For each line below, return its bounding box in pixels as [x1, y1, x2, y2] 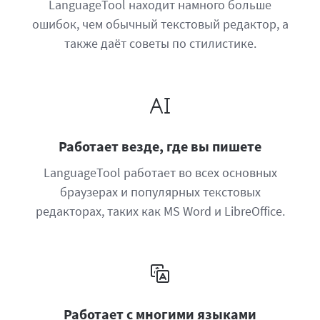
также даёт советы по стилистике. [64, 35, 256, 51]
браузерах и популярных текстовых [59, 184, 261, 200]
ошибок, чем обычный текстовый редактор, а [31, 16, 289, 32]
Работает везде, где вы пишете [59, 137, 261, 155]
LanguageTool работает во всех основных [43, 164, 277, 181]
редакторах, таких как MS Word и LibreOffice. [35, 203, 285, 219]
